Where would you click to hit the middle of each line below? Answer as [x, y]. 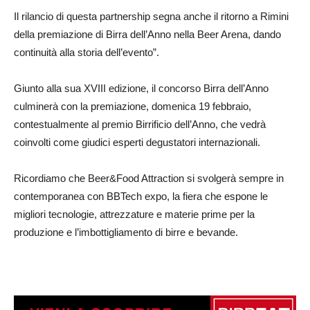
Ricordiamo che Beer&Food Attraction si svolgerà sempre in [149, 179]
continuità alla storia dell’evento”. [86, 53]
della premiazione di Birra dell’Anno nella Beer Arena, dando [147, 35]
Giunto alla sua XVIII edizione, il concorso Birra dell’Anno [141, 89]
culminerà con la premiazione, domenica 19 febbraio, [133, 107]
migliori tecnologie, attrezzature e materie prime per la [134, 215]
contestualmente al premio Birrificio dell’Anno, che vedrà [140, 125]
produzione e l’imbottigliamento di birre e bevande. [126, 232]
